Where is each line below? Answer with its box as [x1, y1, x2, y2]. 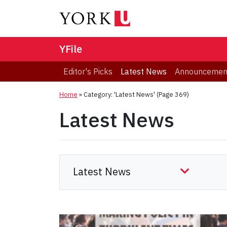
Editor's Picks [63, 66, 112, 77]
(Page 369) [155, 90, 189, 99]
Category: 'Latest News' [84, 90, 155, 99]
